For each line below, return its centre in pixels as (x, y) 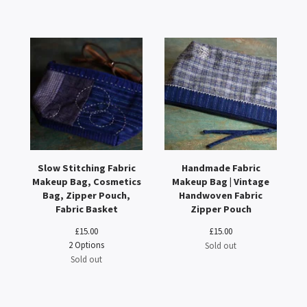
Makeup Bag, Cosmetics (86, 182)
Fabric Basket (86, 209)
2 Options (86, 245)
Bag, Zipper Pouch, (86, 195)
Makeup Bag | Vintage (221, 182)
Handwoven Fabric (221, 195)
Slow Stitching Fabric (86, 168)
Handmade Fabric (221, 168)
